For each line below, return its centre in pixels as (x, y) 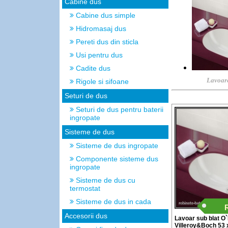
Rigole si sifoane (101, 81)
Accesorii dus (86, 216)
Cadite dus (92, 68)
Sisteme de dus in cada (112, 202)
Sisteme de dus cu (105, 180)
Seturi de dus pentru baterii (119, 109)
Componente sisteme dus (116, 159)
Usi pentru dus (98, 55)
